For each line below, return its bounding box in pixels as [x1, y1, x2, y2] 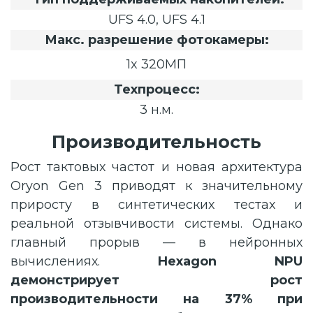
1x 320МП [126, 57, 187, 72]
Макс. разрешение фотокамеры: [44, 32, 269, 48]
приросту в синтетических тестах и [10, 197, 303, 212]
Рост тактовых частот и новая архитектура [10, 159, 303, 175]
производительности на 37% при [10, 291, 303, 307]
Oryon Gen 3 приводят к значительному [10, 178, 303, 194]
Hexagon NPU [158, 254, 303, 269]
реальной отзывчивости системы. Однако [10, 216, 303, 231]
